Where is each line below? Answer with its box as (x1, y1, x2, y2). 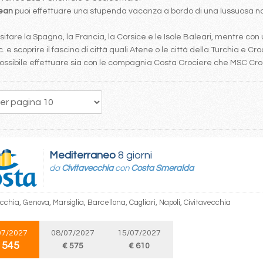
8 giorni (116, 150, 152, 161)
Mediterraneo (49, 150, 116, 161)
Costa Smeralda (131, 164, 194, 173)
